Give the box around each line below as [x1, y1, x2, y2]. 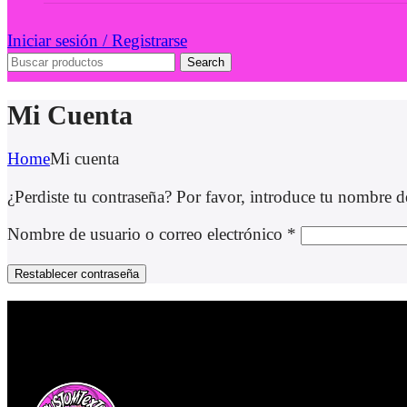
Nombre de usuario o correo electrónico [7, 223, 287, 243]
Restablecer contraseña [15, 266, 139, 281]
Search [187, 55, 224, 70]
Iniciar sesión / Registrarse [7, 31, 187, 51]
